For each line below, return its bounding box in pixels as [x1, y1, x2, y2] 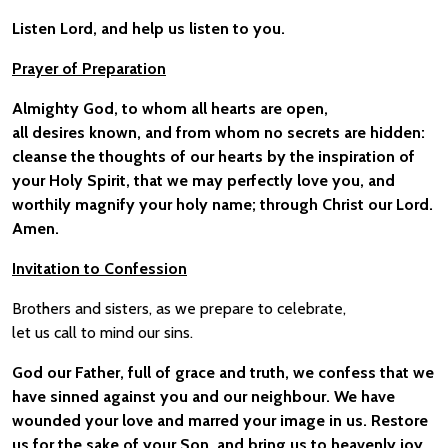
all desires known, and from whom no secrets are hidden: [12, 123, 425, 142]
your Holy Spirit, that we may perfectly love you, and [12, 171, 395, 190]
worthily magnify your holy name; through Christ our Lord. [12, 195, 433, 214]
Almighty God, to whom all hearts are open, [12, 99, 328, 118]
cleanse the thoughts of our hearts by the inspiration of [12, 147, 415, 166]
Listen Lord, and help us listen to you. [12, 19, 285, 38]
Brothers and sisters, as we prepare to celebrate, [12, 299, 346, 318]
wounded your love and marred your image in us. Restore [12, 411, 428, 430]
